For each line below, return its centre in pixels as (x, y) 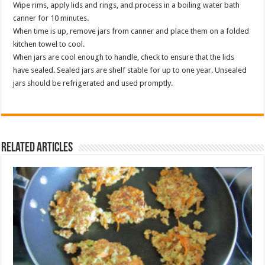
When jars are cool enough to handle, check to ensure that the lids (124, 57)
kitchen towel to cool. (49, 44)
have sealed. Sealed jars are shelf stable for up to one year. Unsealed (130, 70)
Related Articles (37, 148)
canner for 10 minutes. (51, 18)
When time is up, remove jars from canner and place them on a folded (131, 31)
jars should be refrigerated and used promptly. (93, 83)
